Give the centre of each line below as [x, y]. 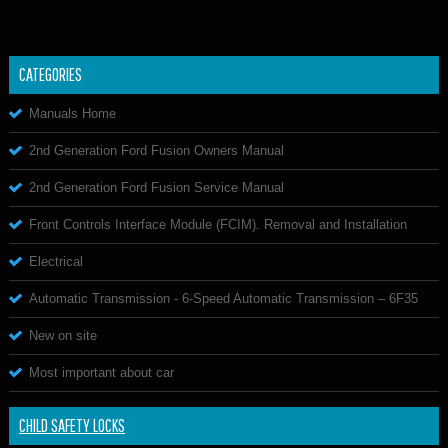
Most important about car [101, 372]
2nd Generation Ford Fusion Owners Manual [156, 150]
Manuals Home [72, 113]
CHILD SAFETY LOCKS [72, 425]
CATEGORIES [50, 74]
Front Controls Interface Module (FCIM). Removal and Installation [218, 224]
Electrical [56, 261]
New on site [63, 335]
